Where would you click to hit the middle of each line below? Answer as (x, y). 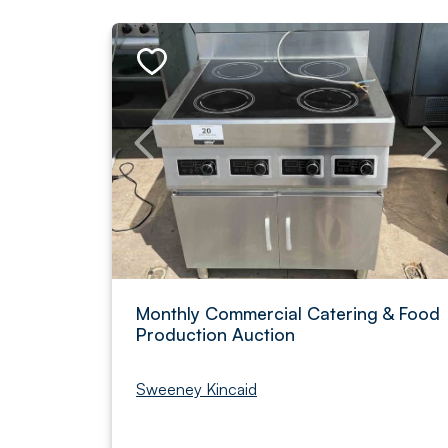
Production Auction (215, 334)
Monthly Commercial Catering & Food (288, 313)
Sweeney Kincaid (196, 389)
